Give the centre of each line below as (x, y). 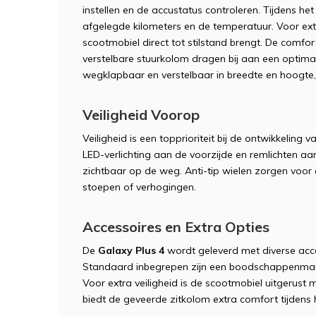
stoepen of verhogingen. (139, 187)
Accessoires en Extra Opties (176, 227)
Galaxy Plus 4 (131, 250)
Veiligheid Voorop (141, 115)
